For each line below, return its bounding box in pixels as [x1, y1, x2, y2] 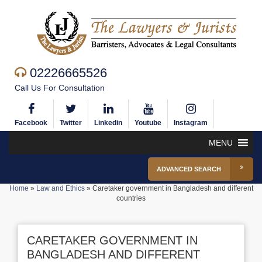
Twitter [60, 119, 82, 127]
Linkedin [94, 119, 122, 127]
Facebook [15, 119, 47, 127]
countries [116, 194, 146, 202]
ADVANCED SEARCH [157, 166, 221, 173]
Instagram [174, 119, 208, 127]
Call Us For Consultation [15, 83, 105, 92]
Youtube [135, 119, 161, 127]
